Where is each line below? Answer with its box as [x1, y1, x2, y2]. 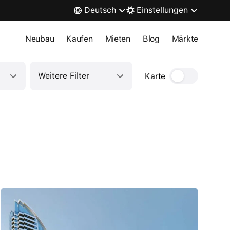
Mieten [105, 34, 130, 44]
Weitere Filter [38, 71, 90, 81]
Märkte [171, 34, 198, 44]
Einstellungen [137, 5, 188, 15]
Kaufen [66, 34, 93, 44]
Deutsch [84, 5, 116, 15]
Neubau [25, 34, 54, 44]
